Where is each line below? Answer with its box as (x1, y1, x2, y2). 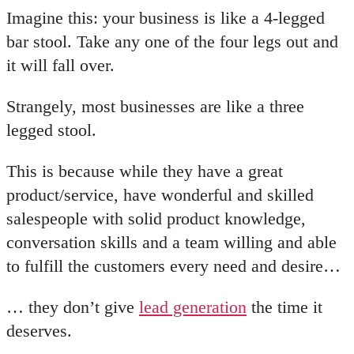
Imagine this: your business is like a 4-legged (6, 8, 325, 28)
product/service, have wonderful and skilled (6, 185, 314, 205)
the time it (247, 297, 322, 317)
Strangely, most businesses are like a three (6, 96, 304, 116)
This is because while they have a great (6, 161, 283, 181)
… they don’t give (6, 297, 139, 317)
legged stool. (6, 120, 96, 140)
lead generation (139, 297, 247, 317)
